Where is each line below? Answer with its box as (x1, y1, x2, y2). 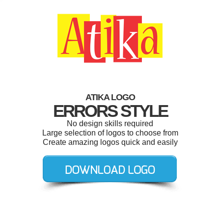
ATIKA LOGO (85, 92, 135, 102)
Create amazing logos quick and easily (42, 138, 178, 146)
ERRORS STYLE (53, 101, 167, 120)
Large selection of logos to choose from (42, 129, 178, 137)
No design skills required (67, 119, 153, 128)
